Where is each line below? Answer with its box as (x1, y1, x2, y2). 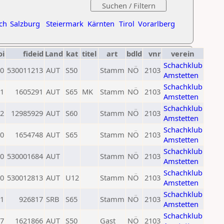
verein (171, 48, 194, 58)
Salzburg (10, 18, 40, 28)
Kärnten (87, 18, 114, 28)
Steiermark (46, 18, 83, 28)
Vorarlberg (138, 18, 175, 28)
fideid (23, 48, 43, 58)
